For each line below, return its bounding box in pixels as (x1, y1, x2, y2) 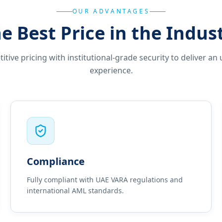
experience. (89, 65, 133, 76)
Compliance (27, 155, 85, 168)
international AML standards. (27, 186, 124, 195)
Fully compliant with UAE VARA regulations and (27, 175, 183, 184)
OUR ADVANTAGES (72, 7, 150, 15)
